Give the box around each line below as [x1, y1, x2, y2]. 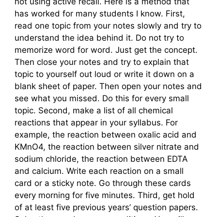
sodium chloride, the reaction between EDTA [15, 154, 188, 164]
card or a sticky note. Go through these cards [15, 178, 191, 188]
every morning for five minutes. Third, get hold [15, 190, 195, 201]
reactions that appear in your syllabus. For [15, 118, 178, 128]
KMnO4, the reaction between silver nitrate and [15, 142, 199, 152]
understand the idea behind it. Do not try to [15, 33, 184, 43]
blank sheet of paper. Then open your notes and [15, 81, 202, 92]
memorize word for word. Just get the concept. [15, 45, 198, 55]
